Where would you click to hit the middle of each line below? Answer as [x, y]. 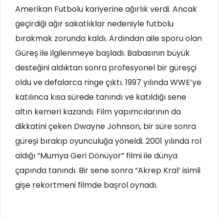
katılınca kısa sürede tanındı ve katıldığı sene [101, 97]
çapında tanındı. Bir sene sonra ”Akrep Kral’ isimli [108, 170]
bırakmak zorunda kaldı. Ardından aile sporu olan [109, 38]
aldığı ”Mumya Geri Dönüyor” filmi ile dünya [96, 155]
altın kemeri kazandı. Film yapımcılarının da [98, 111]
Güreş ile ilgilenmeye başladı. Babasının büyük [102, 53]
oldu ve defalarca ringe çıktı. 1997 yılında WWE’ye [108, 82]
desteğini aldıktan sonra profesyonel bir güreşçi [106, 67]
